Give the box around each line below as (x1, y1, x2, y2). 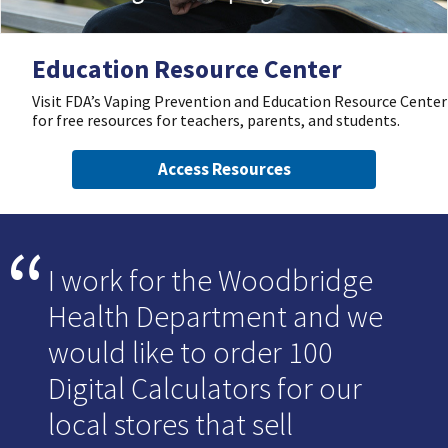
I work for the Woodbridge (48, 261, 373, 300)
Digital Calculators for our (48, 369, 362, 408)
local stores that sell (48, 405, 293, 444)
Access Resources (157, 158, 291, 181)
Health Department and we (48, 297, 383, 336)
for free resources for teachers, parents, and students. (32, 110, 400, 131)
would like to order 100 (48, 333, 333, 372)
